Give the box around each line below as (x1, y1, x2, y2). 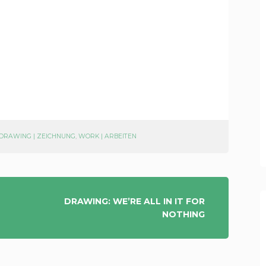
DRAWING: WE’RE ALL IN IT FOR (64, 196, 205, 207)
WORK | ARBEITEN (78, 132, 137, 140)
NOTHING (161, 209, 205, 220)
